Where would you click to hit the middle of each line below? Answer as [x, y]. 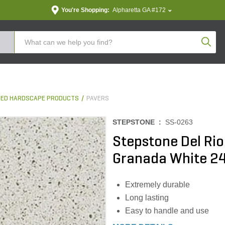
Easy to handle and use [167, 211]
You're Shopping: [85, 10]
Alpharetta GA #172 [139, 10]
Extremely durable [157, 185]
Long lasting [147, 198]
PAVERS [98, 99]
